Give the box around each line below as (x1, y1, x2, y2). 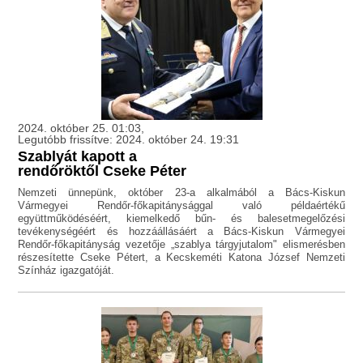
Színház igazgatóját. (18, 264, 115, 277)
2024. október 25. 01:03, (18, 122, 145, 135)
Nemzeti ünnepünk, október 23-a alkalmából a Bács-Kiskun (18, 186, 345, 199)
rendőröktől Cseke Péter (18, 163, 187, 180)
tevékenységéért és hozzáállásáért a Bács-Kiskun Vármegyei (18, 225, 345, 238)
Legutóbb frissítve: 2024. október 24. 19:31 (18, 133, 240, 147)
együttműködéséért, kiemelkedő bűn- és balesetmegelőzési (18, 212, 345, 225)
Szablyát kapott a (18, 148, 138, 165)
